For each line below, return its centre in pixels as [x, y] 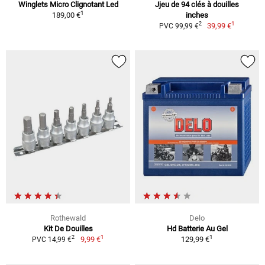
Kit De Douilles [68, 228]
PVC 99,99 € [179, 26]
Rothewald [68, 218]
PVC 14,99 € [52, 239]
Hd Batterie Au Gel [197, 228]
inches [197, 15]
